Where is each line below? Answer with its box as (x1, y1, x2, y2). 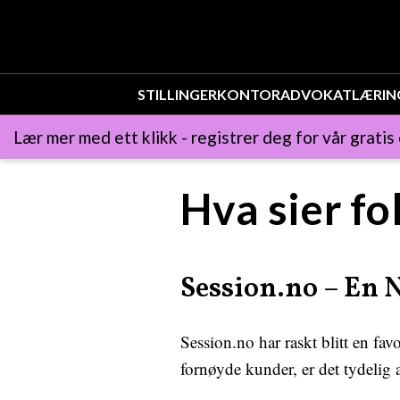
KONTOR (217, 86, 281, 103)
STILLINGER (137, 86, 218, 103)
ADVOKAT (280, 86, 353, 103)
